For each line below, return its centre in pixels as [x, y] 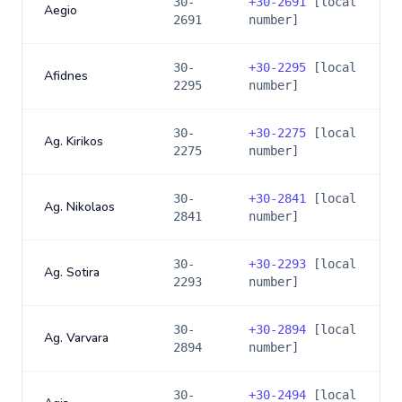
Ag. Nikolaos [79, 207]
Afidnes [66, 76]
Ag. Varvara [76, 338]
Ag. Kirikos [74, 141]
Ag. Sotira [72, 272]
